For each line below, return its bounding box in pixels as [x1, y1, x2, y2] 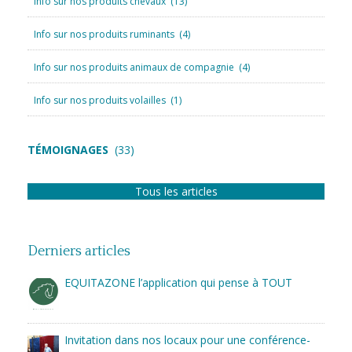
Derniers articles [27, 244, 130, 260]
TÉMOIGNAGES [27, 142, 108, 158]
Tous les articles [134, 184, 218, 200]
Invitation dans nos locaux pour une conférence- [64, 332, 310, 348]
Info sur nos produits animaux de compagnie [34, 60, 234, 75]
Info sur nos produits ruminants [34, 27, 174, 42]
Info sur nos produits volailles [34, 93, 166, 108]
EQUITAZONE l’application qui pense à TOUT [64, 275, 292, 291]
